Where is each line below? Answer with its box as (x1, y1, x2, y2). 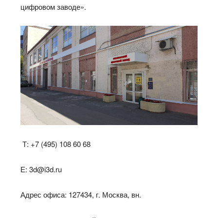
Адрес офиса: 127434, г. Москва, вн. (20, 189, 142, 200)
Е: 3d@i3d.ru (20, 164, 62, 175)
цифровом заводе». (20, 1, 87, 12)
